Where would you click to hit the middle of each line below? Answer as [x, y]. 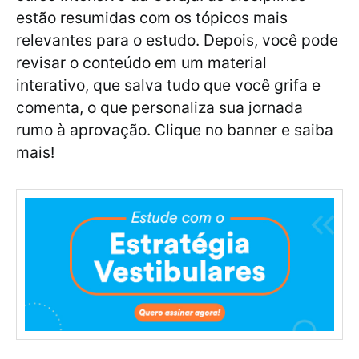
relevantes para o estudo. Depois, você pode [177, 40]
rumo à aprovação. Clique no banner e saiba [175, 130]
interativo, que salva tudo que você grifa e [168, 85]
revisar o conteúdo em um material [141, 63]
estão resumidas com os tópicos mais [152, 18]
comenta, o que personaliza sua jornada [159, 108]
